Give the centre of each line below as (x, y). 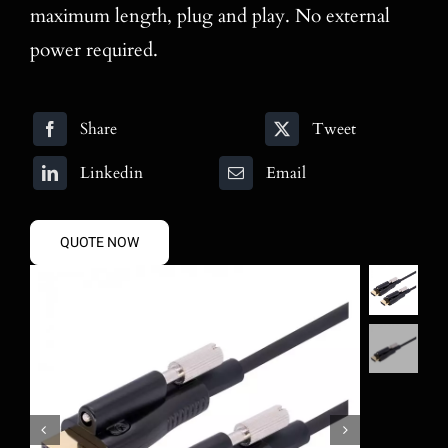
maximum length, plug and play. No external (209, 15)
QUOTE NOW (99, 243)
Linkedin (111, 173)
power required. (93, 49)
